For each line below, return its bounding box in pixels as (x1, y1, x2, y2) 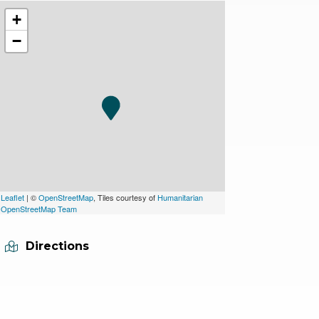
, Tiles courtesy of (93, 192, 157, 204)
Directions (26, 239, 89, 253)
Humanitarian (157, 192, 203, 204)
